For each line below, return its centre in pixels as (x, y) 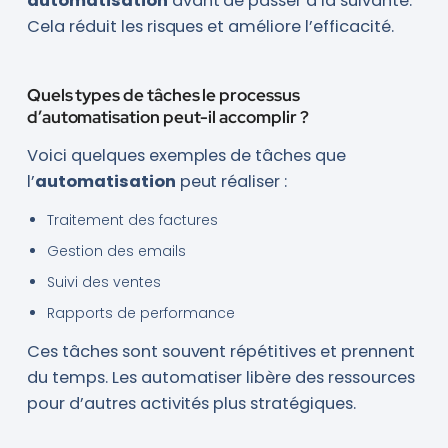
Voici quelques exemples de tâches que (186, 155)
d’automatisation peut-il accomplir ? (167, 116)
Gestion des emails (116, 250)
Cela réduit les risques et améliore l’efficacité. (210, 26)
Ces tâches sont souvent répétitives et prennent (220, 351)
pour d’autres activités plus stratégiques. (191, 403)
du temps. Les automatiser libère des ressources (220, 377)
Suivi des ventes (103, 281)
